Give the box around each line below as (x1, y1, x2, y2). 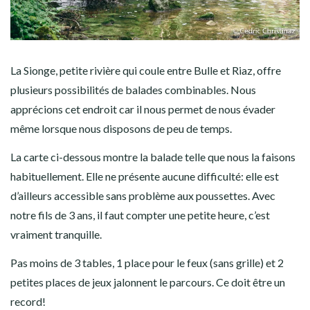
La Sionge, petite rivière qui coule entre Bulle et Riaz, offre (10, 63, 281, 77)
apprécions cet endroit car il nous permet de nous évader (10, 102, 275, 116)
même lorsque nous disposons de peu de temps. (10, 121, 232, 135)
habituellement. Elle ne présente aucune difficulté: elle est (10, 169, 279, 183)
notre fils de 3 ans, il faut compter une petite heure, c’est (10, 208, 270, 221)
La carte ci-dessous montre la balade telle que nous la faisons (10, 149, 295, 163)
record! (10, 294, 46, 308)
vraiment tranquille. (10, 227, 102, 241)
